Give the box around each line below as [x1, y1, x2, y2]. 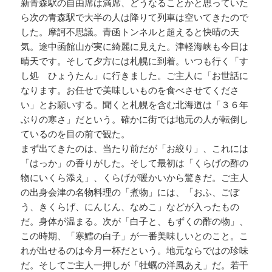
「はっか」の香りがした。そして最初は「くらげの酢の [21, 156, 249, 169]
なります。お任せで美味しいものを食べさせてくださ [21, 83, 240, 96]
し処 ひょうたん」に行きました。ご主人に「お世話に [21, 69, 249, 81]
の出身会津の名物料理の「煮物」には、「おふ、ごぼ [21, 185, 240, 198]
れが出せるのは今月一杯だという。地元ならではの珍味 [21, 243, 249, 256]
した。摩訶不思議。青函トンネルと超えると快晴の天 [21, 25, 240, 38]
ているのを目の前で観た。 [21, 127, 131, 140]
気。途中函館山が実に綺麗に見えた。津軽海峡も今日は [21, 39, 249, 52]
